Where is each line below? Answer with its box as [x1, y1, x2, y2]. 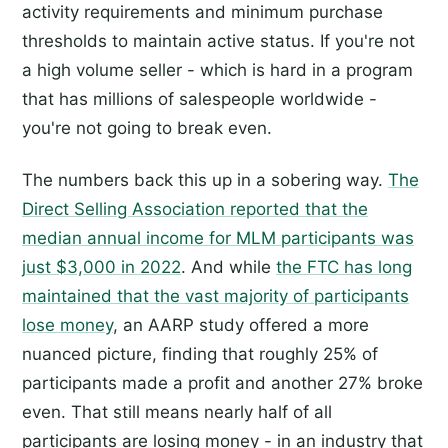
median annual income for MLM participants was [22, 227, 414, 248]
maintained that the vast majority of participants [22, 285, 409, 306]
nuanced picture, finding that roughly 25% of [22, 343, 378, 364]
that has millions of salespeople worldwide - [22, 88, 377, 109]
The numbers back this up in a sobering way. [22, 169, 388, 190]
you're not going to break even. [22, 117, 272, 138]
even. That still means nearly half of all [22, 401, 332, 422]
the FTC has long [276, 256, 412, 277]
